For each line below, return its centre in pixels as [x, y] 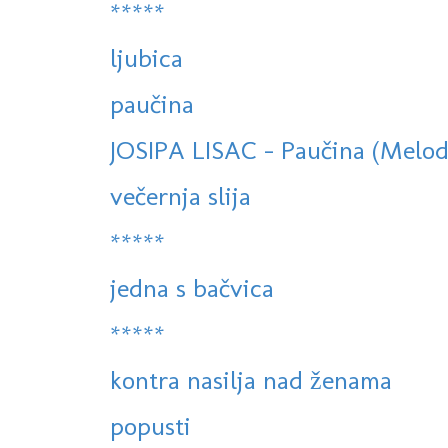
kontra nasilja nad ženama [251, 380]
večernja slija [180, 196]
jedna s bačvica [192, 288]
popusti [150, 426]
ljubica [146, 58]
